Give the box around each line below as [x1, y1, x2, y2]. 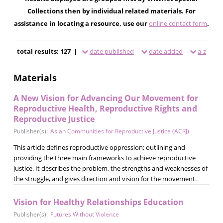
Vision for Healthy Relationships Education [13, 196, 184, 208]
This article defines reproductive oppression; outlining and [13, 142, 185, 152]
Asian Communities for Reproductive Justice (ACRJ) [50, 126, 189, 135]
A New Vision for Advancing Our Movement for [13, 92, 198, 104]
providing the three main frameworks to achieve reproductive [13, 153, 196, 162]
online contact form [148, 18, 207, 28]
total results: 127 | [16, 46, 79, 56]
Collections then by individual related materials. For [27, 6, 196, 15]
